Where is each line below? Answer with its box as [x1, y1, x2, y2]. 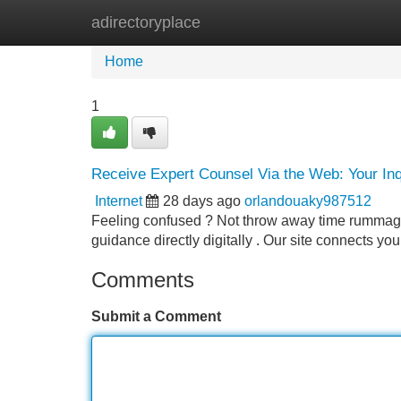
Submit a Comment [91, 309, 221, 324]
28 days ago [163, 193, 241, 209]
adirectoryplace [91, 13, 200, 31]
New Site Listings [183, 14, 294, 30]
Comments [91, 268, 194, 292]
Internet [95, 193, 142, 209]
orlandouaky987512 [244, 193, 371, 209]
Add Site [321, 14, 376, 30]
